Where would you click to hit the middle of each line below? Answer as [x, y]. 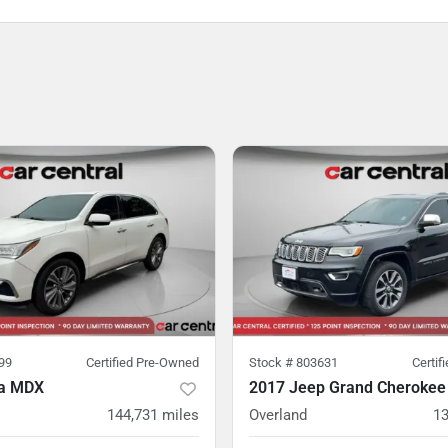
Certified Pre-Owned [142, 362]
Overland [278, 415]
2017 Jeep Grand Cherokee [347, 387]
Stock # [272, 362]
